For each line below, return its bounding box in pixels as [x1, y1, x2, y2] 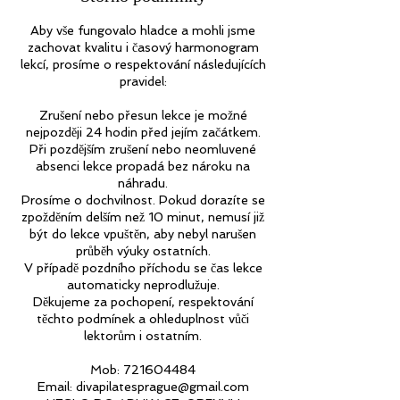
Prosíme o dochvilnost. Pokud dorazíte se [21, 192, 265, 207]
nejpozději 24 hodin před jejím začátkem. [25, 124, 261, 139]
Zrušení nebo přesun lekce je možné [38, 107, 247, 122]
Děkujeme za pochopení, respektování [32, 294, 254, 309]
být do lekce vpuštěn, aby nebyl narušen [29, 226, 256, 241]
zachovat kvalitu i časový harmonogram [27, 39, 259, 54]
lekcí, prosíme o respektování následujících [20, 56, 266, 71]
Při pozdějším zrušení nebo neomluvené [29, 141, 256, 156]
